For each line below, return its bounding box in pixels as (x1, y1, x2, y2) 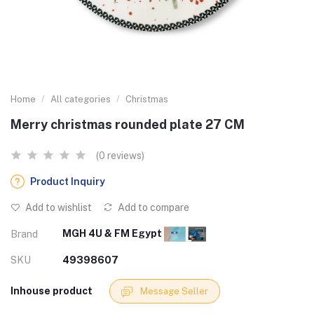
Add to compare (116, 202, 189, 213)
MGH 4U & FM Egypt (62, 228, 164, 239)
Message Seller (140, 286, 208, 297)
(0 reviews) (96, 150, 144, 161)
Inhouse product (11, 285, 93, 297)
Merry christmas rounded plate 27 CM (11, 117, 245, 132)
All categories (50, 94, 111, 104)
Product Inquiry (30, 176, 105, 187)
